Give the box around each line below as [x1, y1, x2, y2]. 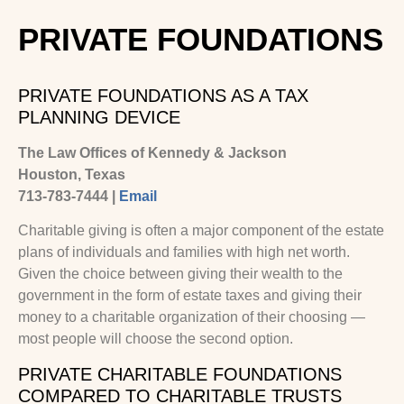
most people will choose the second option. [18, 331, 293, 347]
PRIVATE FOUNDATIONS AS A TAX [18, 86, 308, 106]
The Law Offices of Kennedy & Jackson [18, 145, 287, 161]
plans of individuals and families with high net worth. [18, 244, 350, 261]
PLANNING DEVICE [18, 107, 180, 127]
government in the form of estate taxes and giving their [18, 288, 362, 304]
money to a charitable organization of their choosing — [18, 309, 365, 326]
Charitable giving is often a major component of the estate [18, 223, 384, 239]
